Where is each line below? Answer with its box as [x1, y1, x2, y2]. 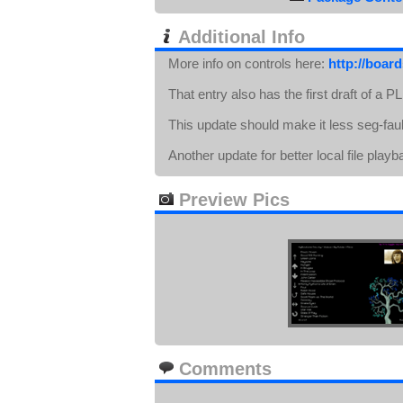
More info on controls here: [168, 56, 328, 71]
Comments [174, 359, 272, 379]
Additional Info [174, 27, 305, 47]
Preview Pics [174, 190, 290, 210]
